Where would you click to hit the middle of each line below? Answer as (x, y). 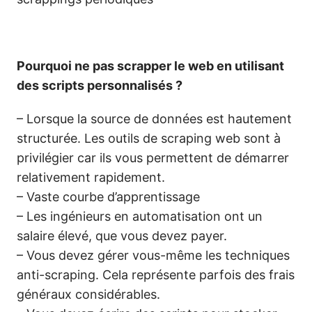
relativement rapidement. (91, 177)
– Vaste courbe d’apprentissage (108, 197)
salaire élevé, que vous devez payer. (122, 236)
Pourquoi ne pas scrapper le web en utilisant (150, 66)
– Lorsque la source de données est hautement (154, 119)
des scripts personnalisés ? (100, 85)
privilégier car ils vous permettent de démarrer (153, 158)
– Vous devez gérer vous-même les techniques (153, 255)
